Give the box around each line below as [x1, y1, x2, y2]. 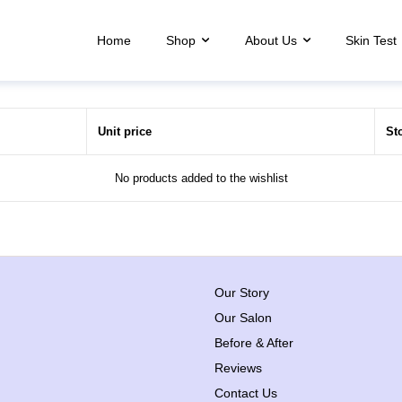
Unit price [98, 125, 152, 138]
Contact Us [214, 386, 277, 400]
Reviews [214, 361, 262, 375]
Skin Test [345, 33, 397, 48]
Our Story [214, 285, 269, 300]
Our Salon [214, 310, 272, 325]
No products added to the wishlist [114, 171, 288, 185]
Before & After [214, 336, 293, 350]
